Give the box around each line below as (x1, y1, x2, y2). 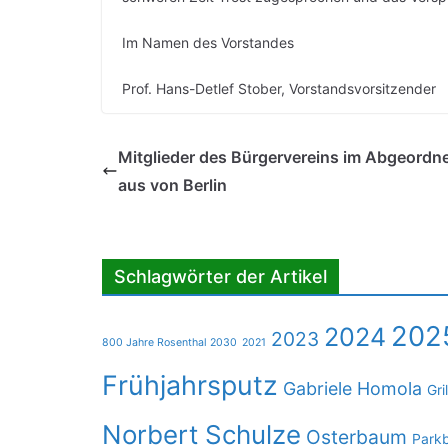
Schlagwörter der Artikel (114, 266, 327, 288)
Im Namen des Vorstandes (122, 34, 294, 52)
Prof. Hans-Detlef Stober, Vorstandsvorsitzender (122, 80, 436, 98)
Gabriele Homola (283, 378, 422, 400)
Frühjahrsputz (102, 369, 278, 402)
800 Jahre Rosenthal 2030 (102, 336, 237, 350)
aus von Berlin (118, 175, 227, 196)
